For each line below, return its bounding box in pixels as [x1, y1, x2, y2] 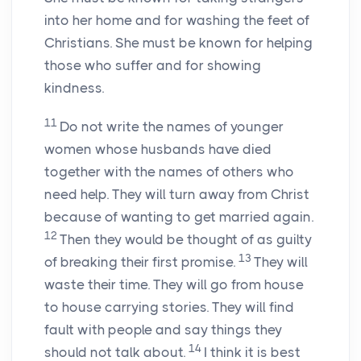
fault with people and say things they [44, 322, 282, 338]
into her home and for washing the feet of [44, 12, 309, 29]
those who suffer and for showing [44, 57, 261, 74]
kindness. [44, 80, 104, 97]
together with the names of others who [44, 164, 294, 180]
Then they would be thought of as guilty [60, 231, 312, 248]
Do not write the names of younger [60, 118, 284, 135]
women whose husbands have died [44, 141, 272, 158]
